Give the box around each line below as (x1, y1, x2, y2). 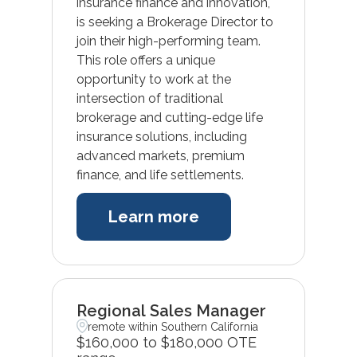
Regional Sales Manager (76, 300, 266, 320)
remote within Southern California (88, 320, 259, 333)
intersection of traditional (76, 90, 223, 106)
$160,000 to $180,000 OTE (76, 333, 257, 351)
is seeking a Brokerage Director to (76, 14, 273, 29)
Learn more (108, 206, 199, 226)
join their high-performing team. (76, 33, 261, 49)
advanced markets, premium (76, 147, 245, 163)
